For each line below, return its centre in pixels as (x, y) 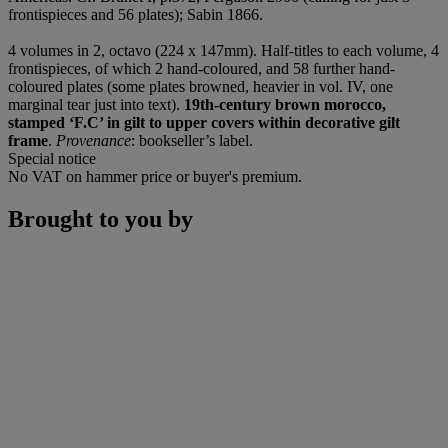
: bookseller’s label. (192, 141)
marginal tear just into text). (96, 105)
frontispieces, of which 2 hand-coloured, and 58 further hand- (201, 69)
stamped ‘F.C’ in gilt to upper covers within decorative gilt (204, 123)
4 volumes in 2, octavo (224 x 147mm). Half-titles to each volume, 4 (223, 51)
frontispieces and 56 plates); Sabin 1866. (135, 15)
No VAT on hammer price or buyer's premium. (155, 177)
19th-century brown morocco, (285, 105)
